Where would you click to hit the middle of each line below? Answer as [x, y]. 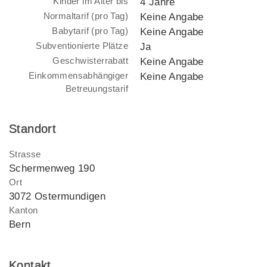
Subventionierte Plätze [82, 45]
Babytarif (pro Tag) [90, 30]
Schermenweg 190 [52, 169]
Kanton [24, 210]
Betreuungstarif [97, 88]
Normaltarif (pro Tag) [86, 15]
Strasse [25, 154]
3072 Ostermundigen [58, 197]
